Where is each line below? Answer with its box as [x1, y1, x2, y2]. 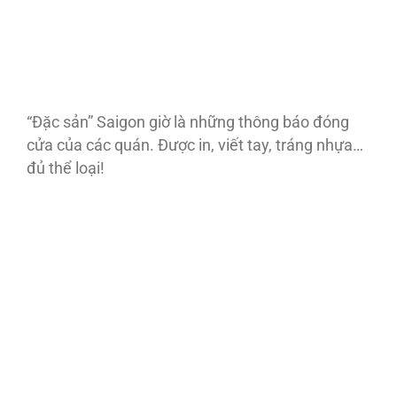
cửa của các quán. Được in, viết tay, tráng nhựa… [27, 136, 363, 155]
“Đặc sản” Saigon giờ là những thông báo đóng [27, 113, 349, 132]
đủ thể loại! [27, 160, 105, 178]
